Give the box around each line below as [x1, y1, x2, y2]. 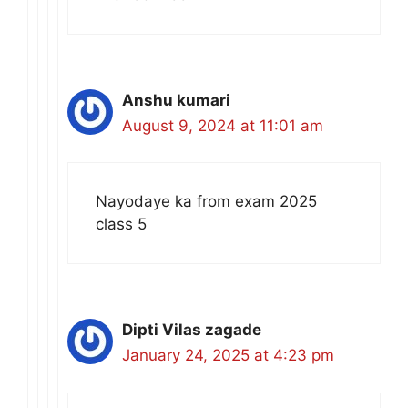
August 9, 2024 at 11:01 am [122, 116, 323, 135]
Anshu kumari [122, 90, 230, 109]
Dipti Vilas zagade [122, 321, 261, 340]
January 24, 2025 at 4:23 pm [122, 346, 334, 365]
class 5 [96, 215, 147, 234]
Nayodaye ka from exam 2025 [96, 192, 317, 211]
